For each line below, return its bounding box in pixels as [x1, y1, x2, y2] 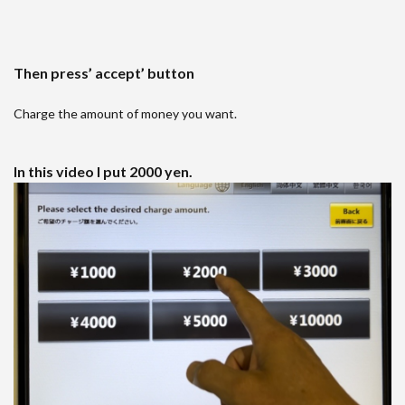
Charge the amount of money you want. [14, 106, 237, 121]
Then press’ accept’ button [14, 64, 194, 81]
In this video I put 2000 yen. [14, 163, 193, 180]
